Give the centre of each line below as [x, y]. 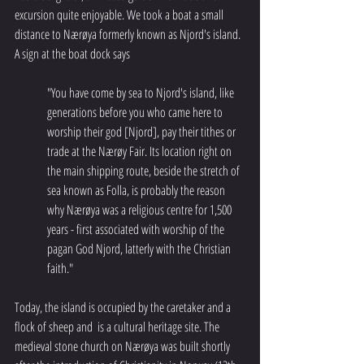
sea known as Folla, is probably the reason [137, 191]
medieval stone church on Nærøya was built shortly [123, 347]
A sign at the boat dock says [74, 54]
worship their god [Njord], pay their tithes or [143, 132]
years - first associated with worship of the [137, 230]
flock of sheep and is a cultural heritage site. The [118, 327]
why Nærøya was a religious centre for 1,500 [141, 210]
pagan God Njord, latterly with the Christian [140, 249]
